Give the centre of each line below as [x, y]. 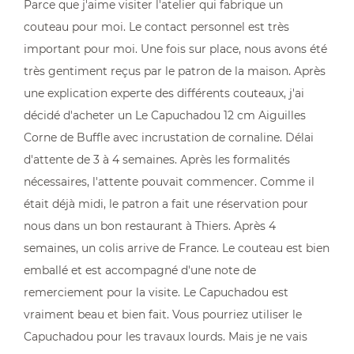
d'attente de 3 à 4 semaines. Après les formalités [157, 160]
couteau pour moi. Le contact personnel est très [156, 27]
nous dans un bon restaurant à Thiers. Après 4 [150, 226]
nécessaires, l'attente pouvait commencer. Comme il [169, 182]
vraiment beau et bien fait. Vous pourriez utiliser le [163, 314]
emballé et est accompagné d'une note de [140, 270]
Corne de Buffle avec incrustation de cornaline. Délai [169, 137]
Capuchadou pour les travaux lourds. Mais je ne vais [166, 337]
